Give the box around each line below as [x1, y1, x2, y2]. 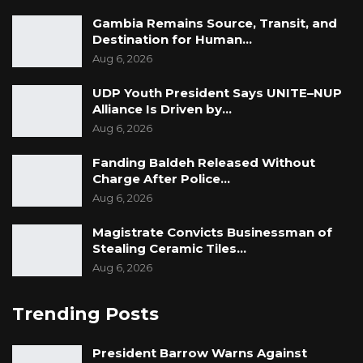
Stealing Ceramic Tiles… [92, 241, 246, 257]
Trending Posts [12, 302, 159, 325]
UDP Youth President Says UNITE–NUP [92, 85, 342, 101]
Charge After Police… [92, 171, 230, 187]
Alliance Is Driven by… [92, 101, 232, 117]
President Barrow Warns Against [92, 345, 307, 361]
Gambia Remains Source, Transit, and [92, 15, 337, 32]
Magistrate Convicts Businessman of [92, 224, 332, 241]
